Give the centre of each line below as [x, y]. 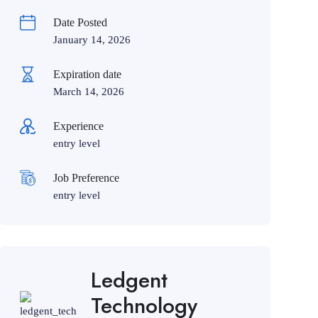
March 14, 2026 [88, 91]
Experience [78, 126]
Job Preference [86, 177]
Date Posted [80, 22]
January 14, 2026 [92, 39]
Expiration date [87, 74]
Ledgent [129, 280]
